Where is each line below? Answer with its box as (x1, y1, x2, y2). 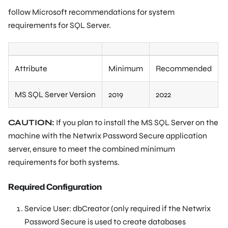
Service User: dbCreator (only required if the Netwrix (24, 203, 211, 213)
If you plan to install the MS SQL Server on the (54, 117, 218, 127)
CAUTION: (8, 117, 54, 127)
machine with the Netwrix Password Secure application (8, 130, 207, 140)
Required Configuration (8, 181, 102, 192)
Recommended (156, 63, 212, 73)
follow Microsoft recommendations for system (8, 7, 175, 17)
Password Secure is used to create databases (24, 216, 186, 226)
